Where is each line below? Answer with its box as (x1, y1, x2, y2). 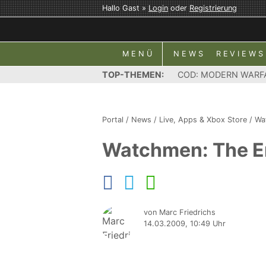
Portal (102, 115, 123, 124)
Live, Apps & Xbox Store (159, 115, 247, 124)
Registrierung (189, 4, 237, 12)
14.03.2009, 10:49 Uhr (144, 219, 226, 228)
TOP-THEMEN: (102, 69, 164, 80)
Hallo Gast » (102, 4, 148, 12)
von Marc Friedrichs (144, 208, 216, 217)
